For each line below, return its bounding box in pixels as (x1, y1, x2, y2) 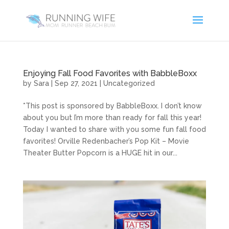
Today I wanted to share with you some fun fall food (22, 125, 206, 133)
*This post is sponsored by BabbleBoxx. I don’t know (22, 102, 202, 110)
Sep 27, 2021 (54, 79, 98, 87)
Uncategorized (103, 79, 155, 87)
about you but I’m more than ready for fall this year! (22, 113, 201, 122)
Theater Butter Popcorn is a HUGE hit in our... (22, 149, 177, 157)
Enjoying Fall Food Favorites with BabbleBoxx (22, 68, 197, 78)
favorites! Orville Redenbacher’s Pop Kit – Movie (22, 137, 189, 145)
